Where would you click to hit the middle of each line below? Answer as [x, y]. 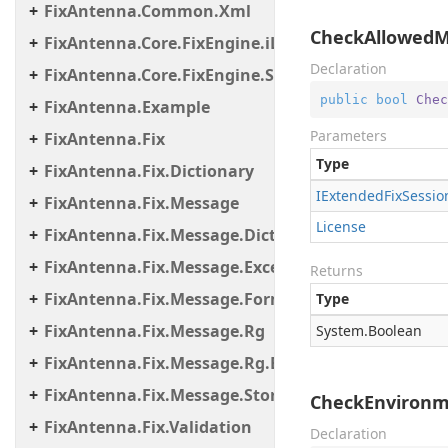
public [343, 99]
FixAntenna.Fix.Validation [148, 427]
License [341, 226]
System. [342, 330]
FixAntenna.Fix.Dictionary [149, 171]
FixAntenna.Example [127, 107]
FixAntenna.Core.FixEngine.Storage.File [202, 75]
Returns [336, 270]
